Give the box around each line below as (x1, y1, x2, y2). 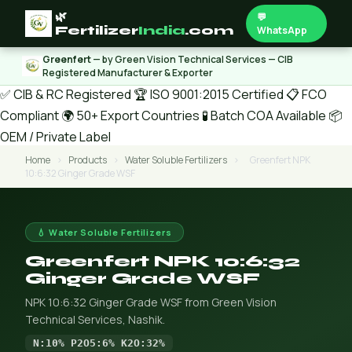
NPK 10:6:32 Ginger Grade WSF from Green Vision (25, 295, 277, 310)
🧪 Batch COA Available (202, 107, 326, 124)
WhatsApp (257, 24, 308, 37)
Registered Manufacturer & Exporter (42, 66, 213, 79)
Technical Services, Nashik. (25, 312, 165, 327)
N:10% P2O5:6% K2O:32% (33, 337, 165, 349)
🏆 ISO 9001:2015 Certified (134, 86, 284, 103)
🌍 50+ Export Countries (61, 107, 200, 124)
